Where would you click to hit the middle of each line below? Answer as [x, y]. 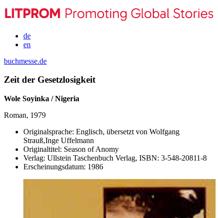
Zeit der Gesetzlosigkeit [50, 80]
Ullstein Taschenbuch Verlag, [92, 158]
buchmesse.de [25, 61]
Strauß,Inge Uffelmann [59, 141]
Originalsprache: [49, 132]
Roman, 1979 [25, 115]
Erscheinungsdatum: [54, 167]
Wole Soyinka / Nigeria [42, 99]
